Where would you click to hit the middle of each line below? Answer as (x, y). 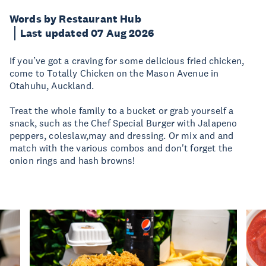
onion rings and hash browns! (72, 160)
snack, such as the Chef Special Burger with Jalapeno (123, 123)
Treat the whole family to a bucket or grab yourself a (122, 110)
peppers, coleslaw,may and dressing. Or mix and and (122, 135)
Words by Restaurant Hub (75, 19)
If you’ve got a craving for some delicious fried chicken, (127, 61)
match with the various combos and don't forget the (121, 148)
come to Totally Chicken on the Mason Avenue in (114, 73)
